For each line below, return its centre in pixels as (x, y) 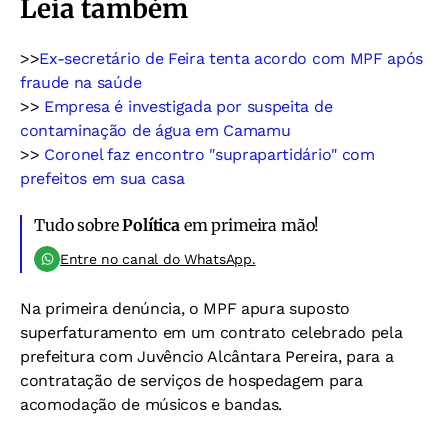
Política (151, 225)
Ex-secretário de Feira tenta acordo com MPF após (231, 59)
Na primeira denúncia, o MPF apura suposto (185, 309)
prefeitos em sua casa (102, 179)
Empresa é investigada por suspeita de (188, 107)
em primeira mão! (249, 225)
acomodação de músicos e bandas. (151, 405)
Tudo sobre (78, 225)
